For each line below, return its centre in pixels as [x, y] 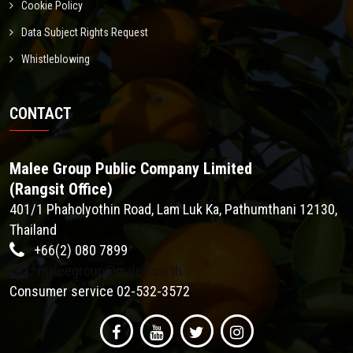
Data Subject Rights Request [85, 32]
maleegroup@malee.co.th [108, 271]
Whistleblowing [56, 59]
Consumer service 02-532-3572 [100, 291]
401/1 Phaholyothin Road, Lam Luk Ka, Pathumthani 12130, [173, 209]
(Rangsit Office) [61, 189]
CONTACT [41, 113]
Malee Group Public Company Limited [131, 169]
